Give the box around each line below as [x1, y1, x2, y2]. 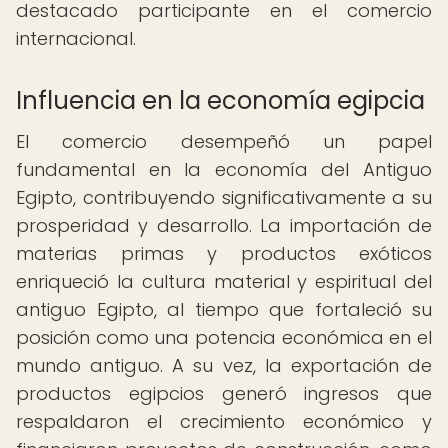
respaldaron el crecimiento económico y [16, 409, 432, 434]
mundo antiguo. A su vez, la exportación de [16, 353, 432, 378]
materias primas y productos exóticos [16, 241, 432, 266]
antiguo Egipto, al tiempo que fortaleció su [16, 297, 432, 322]
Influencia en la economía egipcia [16, 84, 425, 117]
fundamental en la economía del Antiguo [16, 157, 432, 182]
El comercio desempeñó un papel [16, 129, 432, 154]
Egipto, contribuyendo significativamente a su [16, 185, 432, 210]
